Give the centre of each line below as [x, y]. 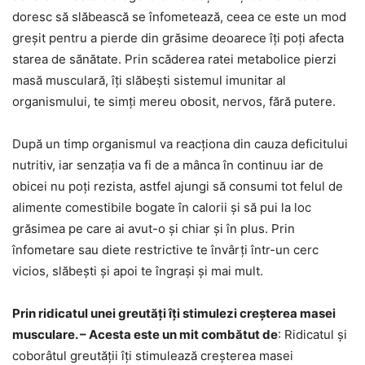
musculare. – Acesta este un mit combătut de [145, 335]
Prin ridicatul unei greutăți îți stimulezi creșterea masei [174, 314]
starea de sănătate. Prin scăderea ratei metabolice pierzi [174, 59]
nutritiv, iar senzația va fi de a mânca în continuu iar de [168, 165]
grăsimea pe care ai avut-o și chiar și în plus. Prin [154, 229]
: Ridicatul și [312, 335]
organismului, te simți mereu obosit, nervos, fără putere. [174, 102]
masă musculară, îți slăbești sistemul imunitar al [149, 81]
